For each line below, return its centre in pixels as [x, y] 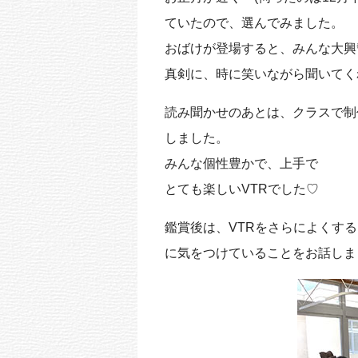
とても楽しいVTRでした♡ [242, 189]
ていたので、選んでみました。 [254, 22]
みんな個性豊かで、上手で [241, 163]
